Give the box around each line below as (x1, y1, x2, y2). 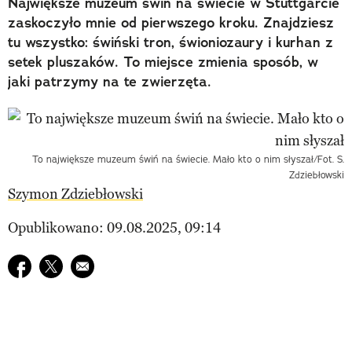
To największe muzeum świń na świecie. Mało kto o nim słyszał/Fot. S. (32, 152, 344, 165)
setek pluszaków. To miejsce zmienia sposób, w (8, 52, 318, 71)
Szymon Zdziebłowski (8, 185, 143, 203)
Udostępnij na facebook (7, 255, 155, 273)
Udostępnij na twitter (38, 255, 170, 273)
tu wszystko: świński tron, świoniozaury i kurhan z (8, 32, 333, 52)
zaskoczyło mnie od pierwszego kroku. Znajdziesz (8, 13, 334, 32)
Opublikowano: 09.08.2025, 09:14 (8, 218, 221, 236)
